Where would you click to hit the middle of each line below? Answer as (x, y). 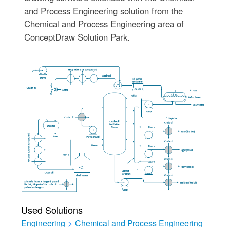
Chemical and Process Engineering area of (104, 24)
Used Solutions (52, 210)
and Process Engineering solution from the (103, 11)
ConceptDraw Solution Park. (77, 37)
